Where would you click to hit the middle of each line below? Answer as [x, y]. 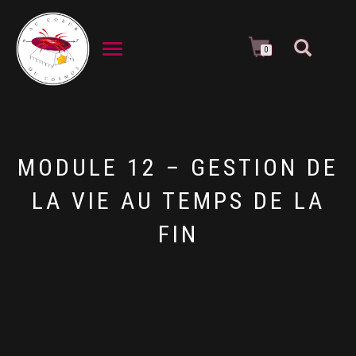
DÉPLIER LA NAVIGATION [146, 49]
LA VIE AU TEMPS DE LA [178, 201]
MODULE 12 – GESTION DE [178, 167]
